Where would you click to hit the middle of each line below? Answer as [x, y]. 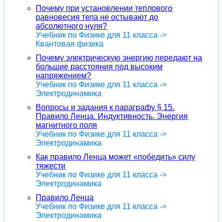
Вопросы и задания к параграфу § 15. [105, 107]
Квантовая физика [70, 44]
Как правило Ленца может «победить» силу [116, 157]
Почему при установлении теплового [104, 8]
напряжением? [64, 75]
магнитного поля [67, 125]
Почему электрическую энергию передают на [119, 57]
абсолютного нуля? [72, 26]
